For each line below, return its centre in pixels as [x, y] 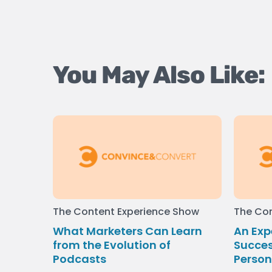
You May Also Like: [159, 75]
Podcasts [80, 259]
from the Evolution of [112, 245]
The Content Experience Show [126, 212]
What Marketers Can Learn [127, 231]
